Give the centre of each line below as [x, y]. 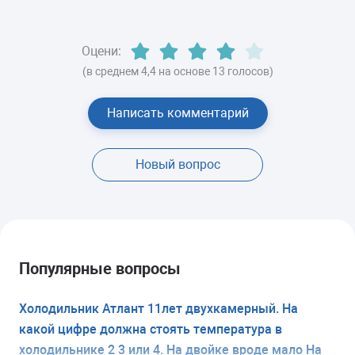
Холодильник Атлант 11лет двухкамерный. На [158, 308]
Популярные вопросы [100, 268]
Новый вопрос [177, 164]
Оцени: [101, 51]
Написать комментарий [177, 113]
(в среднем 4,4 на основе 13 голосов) [177, 71]
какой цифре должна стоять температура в [151, 329]
